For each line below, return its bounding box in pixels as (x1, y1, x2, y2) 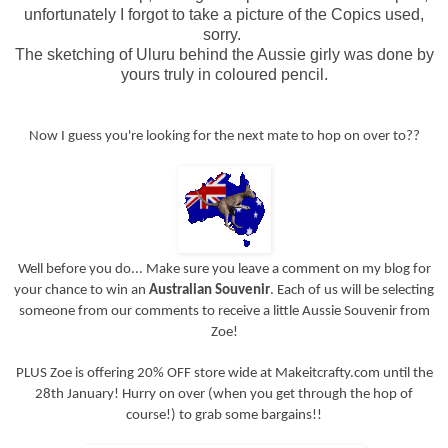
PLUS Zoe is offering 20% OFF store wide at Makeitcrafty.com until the (15, 365, 433, 381)
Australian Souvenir (149, 282, 270, 298)
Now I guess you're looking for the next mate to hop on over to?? (28, 128, 420, 144)
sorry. (203, 25, 245, 43)
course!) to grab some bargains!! (126, 407, 322, 423)
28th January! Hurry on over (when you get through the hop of (35, 386, 413, 402)
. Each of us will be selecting (270, 282, 434, 298)
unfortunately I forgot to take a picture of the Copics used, (24, 5, 424, 23)
